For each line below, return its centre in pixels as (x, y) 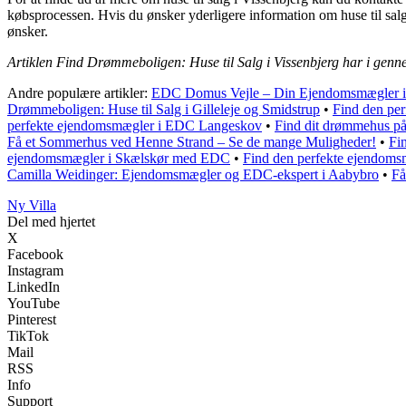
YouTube (34, 303)
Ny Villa (32, 205)
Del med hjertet (51, 221)
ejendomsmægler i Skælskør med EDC (119, 158)
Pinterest (32, 319)
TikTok (28, 335)
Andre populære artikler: (79, 92)
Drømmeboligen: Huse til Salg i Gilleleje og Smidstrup (164, 109)
